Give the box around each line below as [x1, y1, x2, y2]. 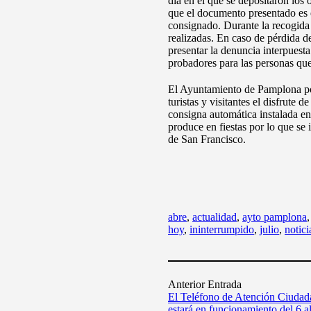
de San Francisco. [168, 133, 246, 145]
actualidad [192, 211, 237, 223]
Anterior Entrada [168, 278, 242, 290]
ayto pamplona [242, 211, 307, 223]
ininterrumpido [190, 224, 254, 235]
